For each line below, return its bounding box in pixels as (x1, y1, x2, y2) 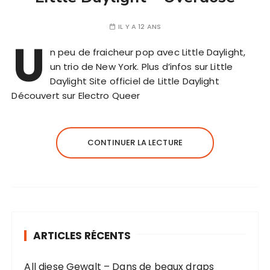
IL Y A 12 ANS (118, 22, 162, 31)
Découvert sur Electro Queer (11, 89, 140, 102)
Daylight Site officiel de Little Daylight (49, 75, 219, 87)
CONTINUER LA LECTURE (87, 137, 183, 148)
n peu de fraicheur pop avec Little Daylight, (49, 46, 246, 58)
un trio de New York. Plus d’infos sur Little (49, 60, 233, 73)
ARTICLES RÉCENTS (33, 228, 131, 243)
